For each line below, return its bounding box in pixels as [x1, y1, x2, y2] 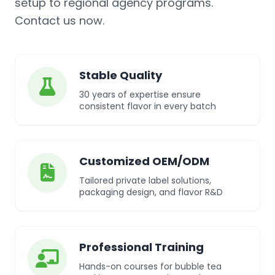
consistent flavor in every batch [79, 100, 216, 112]
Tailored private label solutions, [79, 174, 211, 187]
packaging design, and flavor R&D [79, 186, 223, 198]
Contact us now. [15, 13, 104, 28]
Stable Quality [79, 68, 162, 83]
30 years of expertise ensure [79, 88, 201, 101]
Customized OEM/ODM [79, 153, 209, 169]
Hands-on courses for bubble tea [79, 260, 222, 273]
